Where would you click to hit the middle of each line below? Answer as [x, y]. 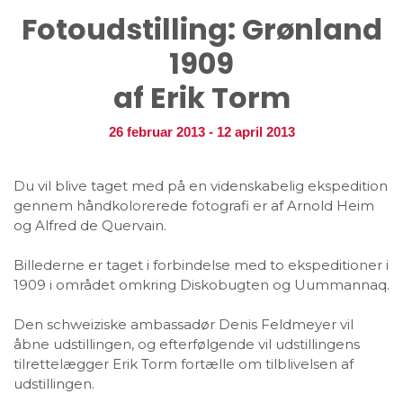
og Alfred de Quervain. [90, 225]
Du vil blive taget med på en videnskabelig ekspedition [201, 185]
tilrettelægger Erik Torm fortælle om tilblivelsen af [184, 363]
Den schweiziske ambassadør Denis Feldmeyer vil [184, 324]
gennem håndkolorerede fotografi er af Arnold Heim [194, 205]
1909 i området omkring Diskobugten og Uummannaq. [201, 284]
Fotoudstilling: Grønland [201, 29]
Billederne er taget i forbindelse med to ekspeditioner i [201, 264]
